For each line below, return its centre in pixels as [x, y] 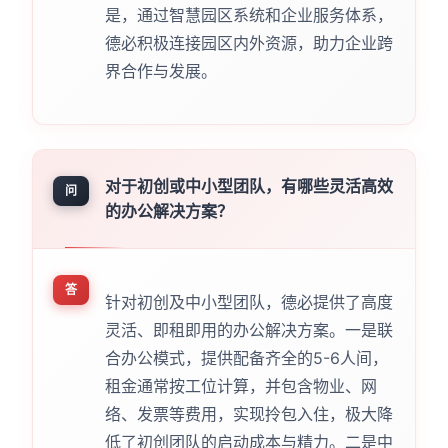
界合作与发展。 [160, 71]
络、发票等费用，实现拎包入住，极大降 [248, 414]
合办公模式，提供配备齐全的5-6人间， [246, 358]
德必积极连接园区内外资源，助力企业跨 [248, 43]
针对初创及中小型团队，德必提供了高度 [248, 302]
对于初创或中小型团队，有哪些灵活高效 [248, 186]
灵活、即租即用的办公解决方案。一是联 [248, 330]
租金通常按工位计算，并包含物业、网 [240, 386]
